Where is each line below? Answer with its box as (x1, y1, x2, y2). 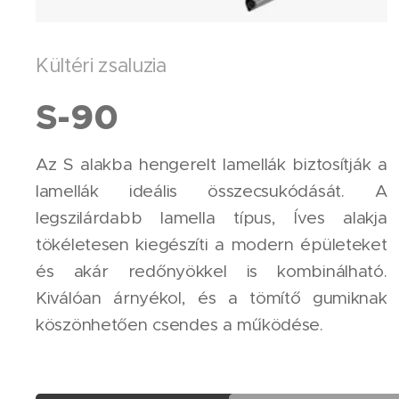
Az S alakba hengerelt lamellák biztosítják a (36, 154, 387, 175)
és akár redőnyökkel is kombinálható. (36, 261, 387, 282)
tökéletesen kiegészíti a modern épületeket (36, 234, 387, 256)
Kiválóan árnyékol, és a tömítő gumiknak (36, 288, 387, 309)
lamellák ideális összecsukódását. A (36, 181, 387, 202)
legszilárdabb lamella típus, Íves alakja (36, 208, 387, 229)
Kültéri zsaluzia (36, 53, 172, 78)
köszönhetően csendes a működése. (36, 314, 329, 336)
